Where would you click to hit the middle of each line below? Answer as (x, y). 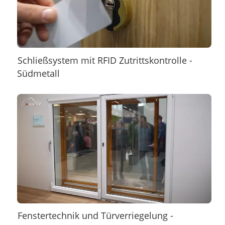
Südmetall (38, 73)
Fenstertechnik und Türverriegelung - (96, 216)
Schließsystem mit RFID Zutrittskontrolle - (105, 60)
